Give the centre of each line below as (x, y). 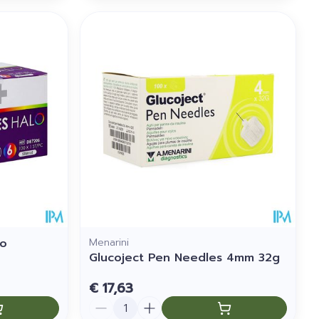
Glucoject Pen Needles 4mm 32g (185, 257)
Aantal (107, 302)
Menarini (109, 242)
